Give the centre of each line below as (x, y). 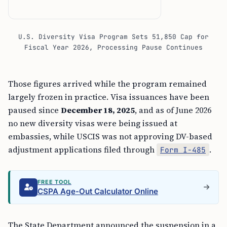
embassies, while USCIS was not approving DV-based (110, 136)
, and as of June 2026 (173, 110)
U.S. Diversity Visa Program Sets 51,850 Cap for (113, 37)
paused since (34, 110)
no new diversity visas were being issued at (93, 123)
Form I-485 (183, 150)
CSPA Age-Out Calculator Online (98, 191)
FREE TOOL (54, 182)
